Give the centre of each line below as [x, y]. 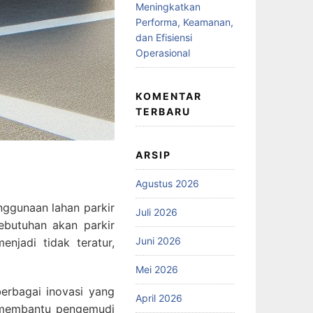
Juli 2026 [156, 212]
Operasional [162, 52]
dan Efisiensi [163, 37]
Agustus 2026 [167, 183]
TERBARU [163, 111]
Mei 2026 [156, 269]
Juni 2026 [158, 240]
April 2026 [159, 298]
